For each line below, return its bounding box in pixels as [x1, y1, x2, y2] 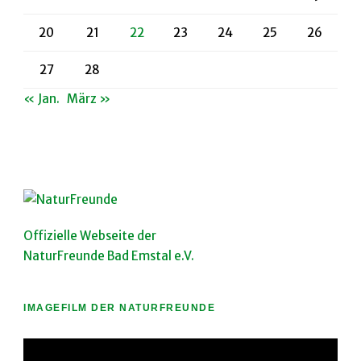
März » [67, 91, 110, 107]
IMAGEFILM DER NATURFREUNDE [23, 302, 215, 314]
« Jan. [23, 91, 60, 107]
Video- [23, 340, 62, 356]
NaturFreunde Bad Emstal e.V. [23, 248, 194, 264]
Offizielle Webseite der [23, 228, 156, 244]
